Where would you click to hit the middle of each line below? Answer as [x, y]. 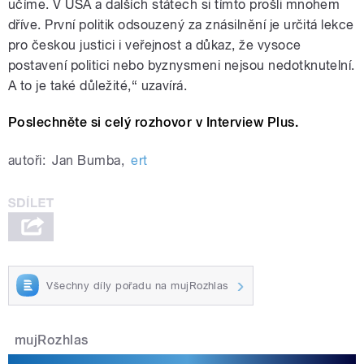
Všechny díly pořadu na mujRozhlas [138, 285]
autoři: [27, 160]
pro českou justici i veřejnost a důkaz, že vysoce [155, 45]
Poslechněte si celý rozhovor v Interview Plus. [154, 122]
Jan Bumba [87, 160]
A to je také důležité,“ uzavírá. [98, 85]
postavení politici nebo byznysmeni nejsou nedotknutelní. [182, 65]
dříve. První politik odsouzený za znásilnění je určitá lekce [181, 24]
